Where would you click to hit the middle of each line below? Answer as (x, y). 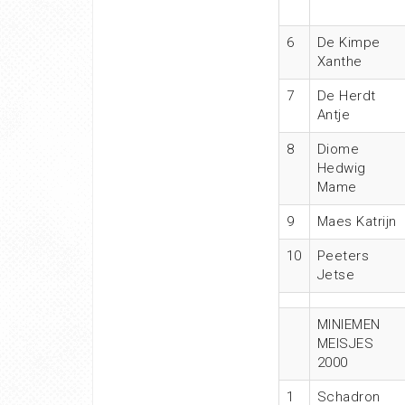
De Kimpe (348, 42)
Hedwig (341, 168)
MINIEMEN (348, 325)
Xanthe (339, 61)
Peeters (343, 256)
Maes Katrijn (357, 221)
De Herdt (346, 96)
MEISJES (345, 344)
